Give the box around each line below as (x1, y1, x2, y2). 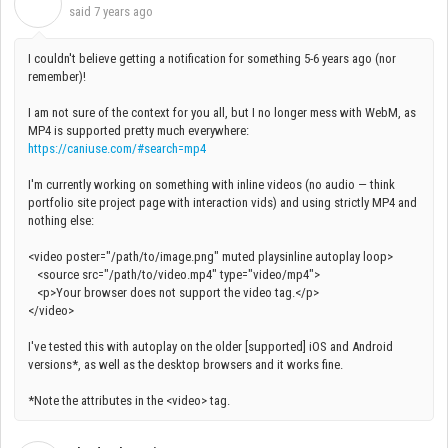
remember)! (28, 68, 86, 84)
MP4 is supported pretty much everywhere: (28, 122, 249, 138)
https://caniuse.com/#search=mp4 (28, 140, 206, 156)
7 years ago (94, 4, 153, 20)
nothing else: (28, 212, 94, 228)
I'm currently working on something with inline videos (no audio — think (28, 176, 395, 192)
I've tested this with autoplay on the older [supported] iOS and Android (28, 338, 393, 354)
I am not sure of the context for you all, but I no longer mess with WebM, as (28, 104, 416, 120)
